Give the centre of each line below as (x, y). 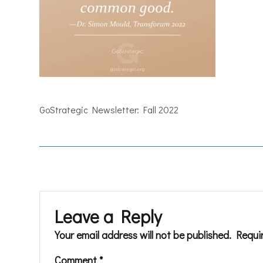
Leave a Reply (108, 216)
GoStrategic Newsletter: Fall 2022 (109, 109)
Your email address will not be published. (143, 235)
